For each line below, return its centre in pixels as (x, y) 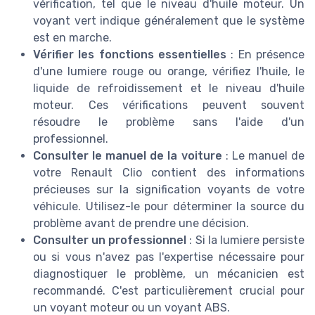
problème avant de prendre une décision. (141, 223)
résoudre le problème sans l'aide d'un (169, 122)
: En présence (265, 54)
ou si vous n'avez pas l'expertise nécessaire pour (169, 257)
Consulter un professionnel (110, 240)
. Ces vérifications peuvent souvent (188, 105)
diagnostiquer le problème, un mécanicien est (169, 274)
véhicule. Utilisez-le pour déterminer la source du (169, 206)
